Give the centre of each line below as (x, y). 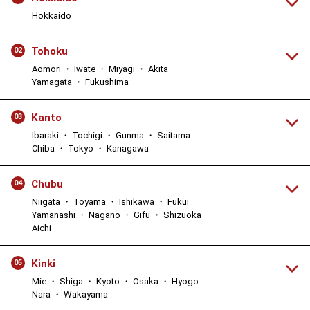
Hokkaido (52, 15)
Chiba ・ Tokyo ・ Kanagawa (90, 148)
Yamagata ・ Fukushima (80, 82)
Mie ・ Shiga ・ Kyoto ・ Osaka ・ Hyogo (115, 281)
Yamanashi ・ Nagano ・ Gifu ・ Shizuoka (117, 215)
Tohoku (49, 51)
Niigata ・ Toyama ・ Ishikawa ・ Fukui (110, 201)
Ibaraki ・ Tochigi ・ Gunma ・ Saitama (111, 135)
